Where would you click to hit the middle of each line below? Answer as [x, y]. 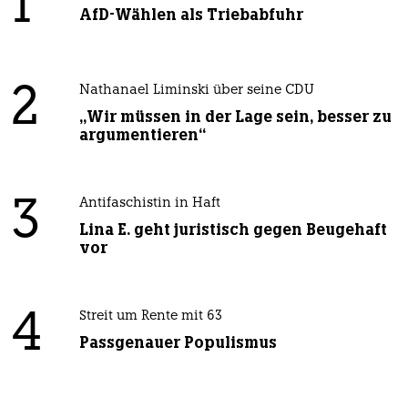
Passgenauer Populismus [178, 342]
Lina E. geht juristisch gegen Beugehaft [233, 229]
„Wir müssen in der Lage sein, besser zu [235, 116]
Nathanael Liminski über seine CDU [196, 90]
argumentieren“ [142, 134]
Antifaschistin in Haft [149, 203]
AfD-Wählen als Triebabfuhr [191, 14]
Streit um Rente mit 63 [150, 316]
